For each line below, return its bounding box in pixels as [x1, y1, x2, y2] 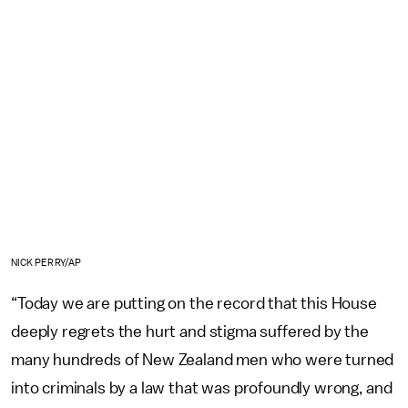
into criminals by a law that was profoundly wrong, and [11, 379, 393, 396]
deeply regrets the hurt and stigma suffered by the [11, 322, 369, 340]
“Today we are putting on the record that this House [11, 294, 377, 311]
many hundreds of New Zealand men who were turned [11, 351, 394, 368]
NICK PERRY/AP [11, 257, 81, 268]
